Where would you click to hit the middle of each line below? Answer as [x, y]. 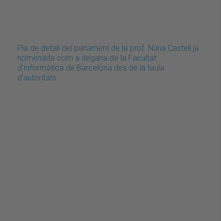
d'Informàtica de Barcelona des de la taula [91, 68]
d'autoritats [37, 77]
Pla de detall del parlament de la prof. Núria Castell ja [108, 48]
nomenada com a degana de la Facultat [87, 58]
